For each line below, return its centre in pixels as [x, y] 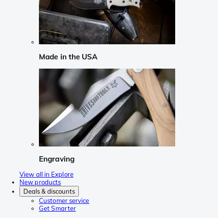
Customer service [64, 201]
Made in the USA [68, 57]
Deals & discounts [49, 191]
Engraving [57, 159]
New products [40, 182]
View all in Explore [46, 174]
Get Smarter [58, 209]
